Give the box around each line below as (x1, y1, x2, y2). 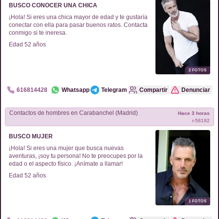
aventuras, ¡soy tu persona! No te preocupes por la (9, 153, 143, 159)
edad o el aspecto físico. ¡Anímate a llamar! (9, 160, 123, 167)
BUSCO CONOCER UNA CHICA (9, 2, 97, 9)
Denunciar (181, 87, 210, 93)
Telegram (101, 87, 127, 93)
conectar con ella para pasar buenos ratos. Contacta (9, 22, 148, 28)
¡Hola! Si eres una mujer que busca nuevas (9, 145, 124, 152)
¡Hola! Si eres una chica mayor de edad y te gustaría (9, 14, 148, 21)
